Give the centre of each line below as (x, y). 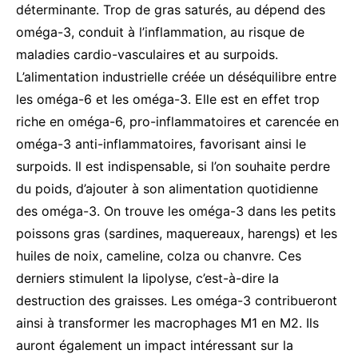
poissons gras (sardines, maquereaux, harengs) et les (177, 233)
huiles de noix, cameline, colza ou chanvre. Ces (159, 255)
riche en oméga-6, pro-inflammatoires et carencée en (177, 121)
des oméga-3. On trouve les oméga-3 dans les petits (176, 211)
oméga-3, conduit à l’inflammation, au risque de (160, 32)
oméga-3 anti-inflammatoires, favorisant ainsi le (161, 143)
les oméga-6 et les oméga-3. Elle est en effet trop (168, 99)
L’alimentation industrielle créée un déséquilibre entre (176, 76)
